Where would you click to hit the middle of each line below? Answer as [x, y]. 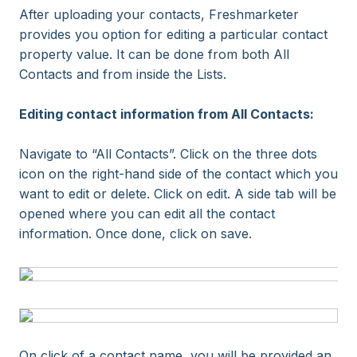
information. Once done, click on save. [137, 233]
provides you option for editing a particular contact [173, 34]
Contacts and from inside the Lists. [123, 74]
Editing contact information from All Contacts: [167, 114]
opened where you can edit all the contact [147, 214]
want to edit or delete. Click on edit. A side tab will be [178, 194]
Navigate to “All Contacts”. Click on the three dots [168, 154]
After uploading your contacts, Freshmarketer [159, 14]
